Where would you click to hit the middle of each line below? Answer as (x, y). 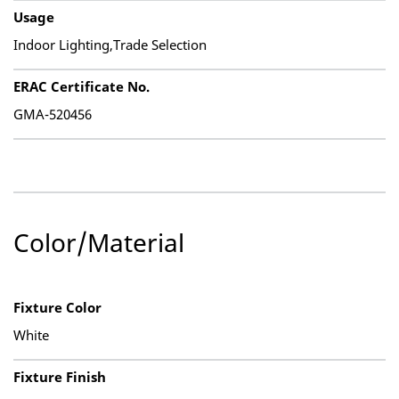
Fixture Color (57, 307)
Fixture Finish (60, 377)
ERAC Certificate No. (81, 86)
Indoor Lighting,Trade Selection (110, 45)
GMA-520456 (53, 114)
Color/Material (99, 242)
